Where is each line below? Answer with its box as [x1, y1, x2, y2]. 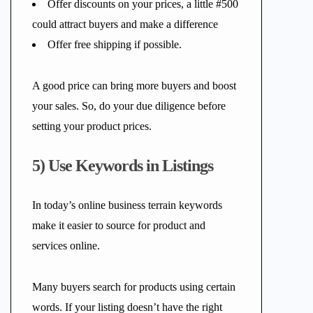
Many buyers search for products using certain [32, 281, 235, 293]
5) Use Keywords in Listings [32, 156, 213, 175]
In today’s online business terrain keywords [32, 199, 222, 211]
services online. [32, 240, 100, 252]
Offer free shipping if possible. [48, 38, 182, 50]
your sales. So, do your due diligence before [32, 100, 226, 112]
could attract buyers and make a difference [32, 18, 218, 30]
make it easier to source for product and [32, 219, 205, 231]
